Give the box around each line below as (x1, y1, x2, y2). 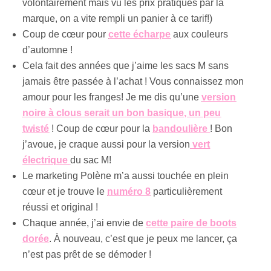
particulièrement (151, 186, 223, 197)
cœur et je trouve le (22, 186, 108, 197)
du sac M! (70, 154, 112, 165)
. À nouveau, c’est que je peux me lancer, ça (49, 233, 238, 244)
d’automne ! (22, 44, 73, 55)
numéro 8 (107, 186, 151, 197)
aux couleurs (171, 28, 229, 39)
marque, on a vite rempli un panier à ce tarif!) (22, 13, 213, 24)
